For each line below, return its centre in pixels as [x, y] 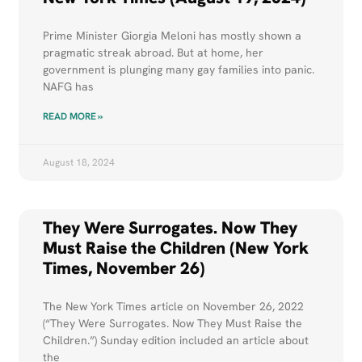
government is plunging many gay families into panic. [179, 70]
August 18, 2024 [79, 163]
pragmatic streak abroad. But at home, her [154, 53]
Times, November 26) [124, 268]
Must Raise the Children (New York [176, 248]
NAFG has [69, 87]
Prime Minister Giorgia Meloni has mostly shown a [173, 36]
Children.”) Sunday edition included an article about [176, 341]
